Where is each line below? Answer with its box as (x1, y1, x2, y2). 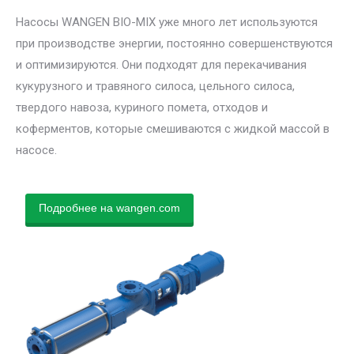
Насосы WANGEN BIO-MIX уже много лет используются (16, 14, 318, 29)
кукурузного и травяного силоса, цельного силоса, (16, 78, 295, 93)
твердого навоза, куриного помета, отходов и (16, 100, 268, 115)
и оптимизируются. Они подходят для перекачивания (16, 57, 307, 72)
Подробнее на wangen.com (39, 201, 180, 214)
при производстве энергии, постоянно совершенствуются (16, 36, 333, 51)
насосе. (16, 142, 57, 157)
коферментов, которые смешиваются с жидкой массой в (16, 121, 330, 136)
